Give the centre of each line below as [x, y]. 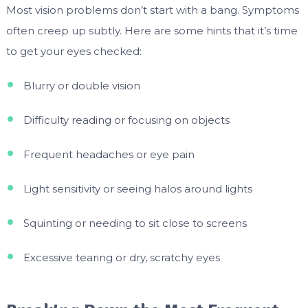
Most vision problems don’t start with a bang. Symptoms [152, 10]
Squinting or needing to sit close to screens [135, 223]
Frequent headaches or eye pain [109, 155]
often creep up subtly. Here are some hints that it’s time [152, 31]
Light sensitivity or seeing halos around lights [137, 189]
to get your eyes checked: [74, 52]
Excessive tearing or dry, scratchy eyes [121, 258]
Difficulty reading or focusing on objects [126, 120]
